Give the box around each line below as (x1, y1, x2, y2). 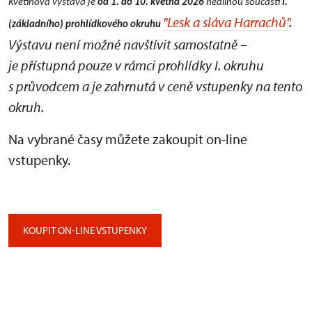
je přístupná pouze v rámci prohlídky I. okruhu (8, 56, 264, 74)
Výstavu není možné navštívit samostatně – (8, 35, 247, 53)
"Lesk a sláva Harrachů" (163, 13, 289, 31)
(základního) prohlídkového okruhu (8, 19, 161, 30)
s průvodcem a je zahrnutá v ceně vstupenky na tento (8, 77, 302, 95)
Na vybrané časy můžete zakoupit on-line (8, 130, 247, 148)
